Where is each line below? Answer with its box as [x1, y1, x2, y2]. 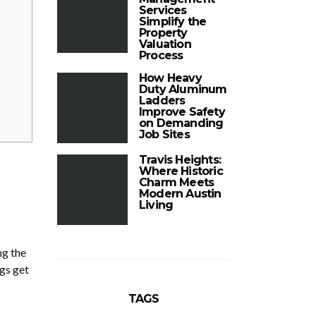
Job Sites [139, 128, 190, 141]
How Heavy [139, 71, 202, 85]
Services [139, 4, 187, 17]
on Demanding [139, 116, 224, 130]
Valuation [139, 37, 191, 51]
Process [139, 49, 183, 62]
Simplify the [139, 15, 207, 28]
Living [139, 198, 174, 212]
